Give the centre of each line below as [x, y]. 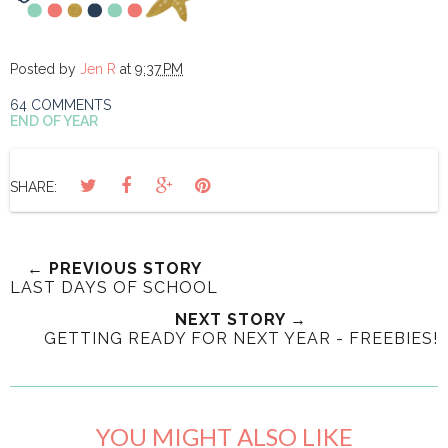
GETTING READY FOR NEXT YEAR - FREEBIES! [241, 339]
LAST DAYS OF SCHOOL [114, 288]
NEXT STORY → [241, 320]
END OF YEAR [54, 121]
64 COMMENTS [60, 105]
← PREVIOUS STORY [114, 269]
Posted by [45, 69]
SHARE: [33, 187]
